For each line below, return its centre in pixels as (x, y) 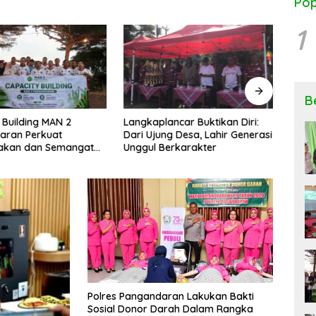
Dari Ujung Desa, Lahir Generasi (198, 134)
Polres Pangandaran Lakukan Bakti (171, 296)
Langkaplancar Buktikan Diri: (192, 122)
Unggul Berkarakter (170, 147)
